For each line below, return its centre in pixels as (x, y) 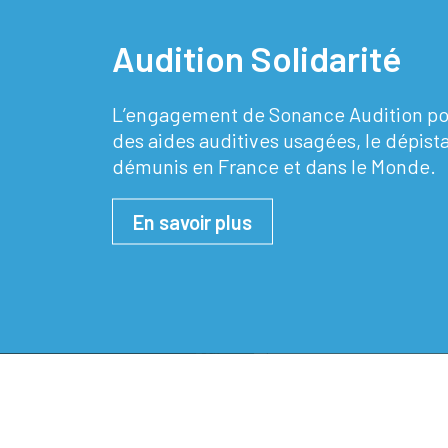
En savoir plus (192, 221)
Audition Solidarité (257, 57)
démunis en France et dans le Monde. (274, 165)
